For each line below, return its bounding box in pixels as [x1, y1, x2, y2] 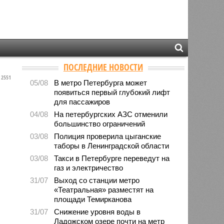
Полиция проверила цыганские [54, 131, 161, 140]
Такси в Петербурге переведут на [54, 153, 170, 162]
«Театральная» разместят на [54, 185, 154, 194]
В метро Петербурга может [54, 78, 147, 87]
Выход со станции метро [54, 175, 140, 184]
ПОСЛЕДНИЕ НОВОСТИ [63, 60, 143, 73]
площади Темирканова [54, 194, 132, 203]
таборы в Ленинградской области [54, 141, 169, 150]
